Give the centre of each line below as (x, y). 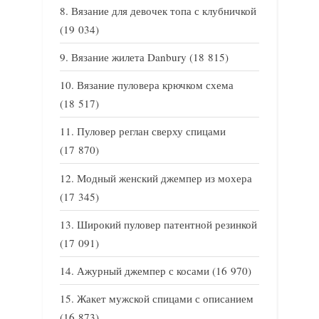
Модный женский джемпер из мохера (164, 178)
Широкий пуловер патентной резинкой (167, 224)
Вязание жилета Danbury (129, 57)
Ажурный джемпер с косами (143, 270)
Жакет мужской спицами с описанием (165, 298)
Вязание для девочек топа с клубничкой (164, 10)
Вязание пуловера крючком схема (155, 85)
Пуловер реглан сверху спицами (151, 131)
